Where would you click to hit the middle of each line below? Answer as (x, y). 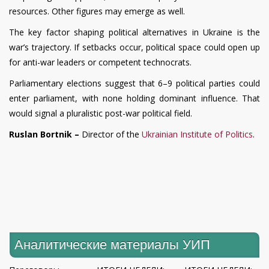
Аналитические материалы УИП (113, 244)
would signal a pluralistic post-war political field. (101, 113)
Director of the (112, 134)
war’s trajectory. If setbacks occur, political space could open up (134, 47)
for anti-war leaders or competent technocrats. (100, 62)
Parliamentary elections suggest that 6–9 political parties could (134, 83)
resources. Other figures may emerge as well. (97, 11)
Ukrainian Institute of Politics (197, 134)
